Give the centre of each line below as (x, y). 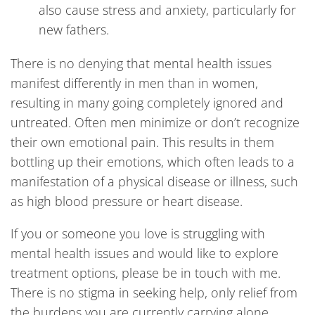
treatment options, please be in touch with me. (146, 273)
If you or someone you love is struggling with (138, 233)
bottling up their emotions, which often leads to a (153, 162)
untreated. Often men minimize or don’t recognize (155, 122)
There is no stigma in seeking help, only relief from (154, 292)
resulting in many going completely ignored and (147, 103)
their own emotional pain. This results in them (142, 142)
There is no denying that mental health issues (141, 63)
